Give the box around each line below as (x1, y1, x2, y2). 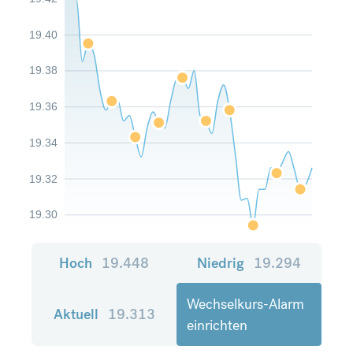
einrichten (187, 315, 247, 334)
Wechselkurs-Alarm (187, 294, 304, 313)
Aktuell (53, 305, 98, 324)
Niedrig (197, 253, 244, 272)
